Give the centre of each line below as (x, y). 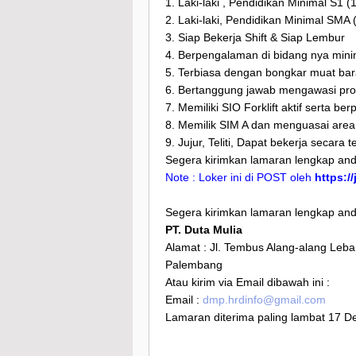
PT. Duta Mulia (204, 230)
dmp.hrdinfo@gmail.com (264, 300)
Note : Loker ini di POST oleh (240, 178)
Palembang (194, 265)
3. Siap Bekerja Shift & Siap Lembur (255, 38)
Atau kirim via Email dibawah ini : (248, 282)
